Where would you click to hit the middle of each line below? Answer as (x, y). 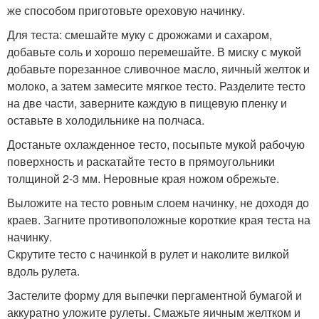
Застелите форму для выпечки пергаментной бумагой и (155, 295)
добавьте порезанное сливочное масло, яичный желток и (158, 68)
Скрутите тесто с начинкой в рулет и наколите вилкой (148, 253)
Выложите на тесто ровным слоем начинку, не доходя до (158, 202)
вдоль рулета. (43, 271)
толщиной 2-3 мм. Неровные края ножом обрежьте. (143, 178)
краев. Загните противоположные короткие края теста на (159, 219)
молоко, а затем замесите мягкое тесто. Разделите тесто (156, 85)
